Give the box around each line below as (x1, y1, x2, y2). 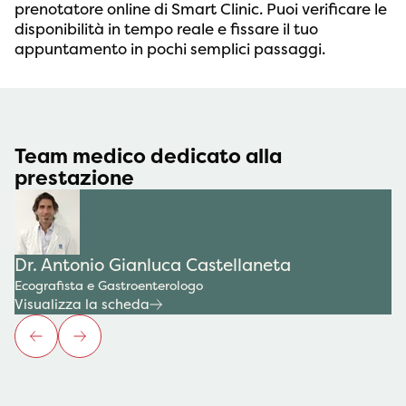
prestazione (14, 165, 134, 192)
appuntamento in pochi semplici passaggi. (14, 39, 325, 60)
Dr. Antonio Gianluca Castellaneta (14, 254, 291, 277)
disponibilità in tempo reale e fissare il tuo (14, 19, 318, 40)
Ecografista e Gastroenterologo (14, 277, 203, 295)
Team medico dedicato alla (14, 143, 282, 170)
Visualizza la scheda (14, 295, 150, 314)
